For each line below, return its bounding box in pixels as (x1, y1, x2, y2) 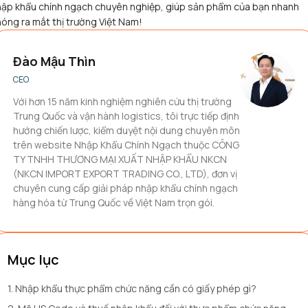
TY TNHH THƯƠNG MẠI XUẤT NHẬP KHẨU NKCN (13, 153, 227, 166)
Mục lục (8, 250, 59, 269)
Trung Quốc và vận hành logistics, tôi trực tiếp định (13, 109, 239, 122)
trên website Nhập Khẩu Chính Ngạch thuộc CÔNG (13, 138, 239, 151)
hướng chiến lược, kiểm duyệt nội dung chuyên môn (13, 124, 240, 137)
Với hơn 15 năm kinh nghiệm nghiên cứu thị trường (13, 95, 232, 108)
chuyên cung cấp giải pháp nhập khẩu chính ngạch (13, 181, 238, 195)
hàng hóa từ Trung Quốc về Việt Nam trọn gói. (13, 196, 214, 209)
